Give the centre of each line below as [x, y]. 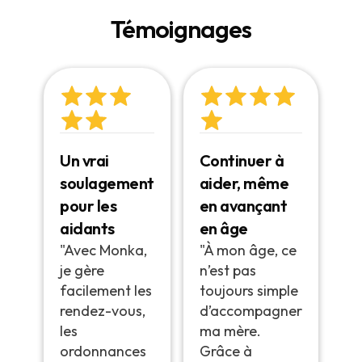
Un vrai [84, 161]
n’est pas [227, 271]
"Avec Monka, [104, 250]
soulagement [107, 183]
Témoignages [181, 29]
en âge [223, 229]
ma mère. [230, 331]
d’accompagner [250, 311]
